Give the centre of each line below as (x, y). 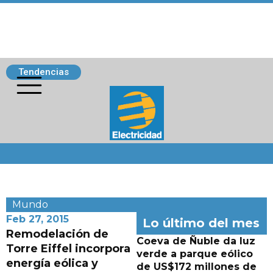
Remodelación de (57, 234)
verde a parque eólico (195, 254)
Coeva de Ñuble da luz (196, 241)
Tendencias (44, 72)
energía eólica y (52, 263)
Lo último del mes (201, 223)
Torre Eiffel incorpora (68, 249)
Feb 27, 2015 (37, 219)
